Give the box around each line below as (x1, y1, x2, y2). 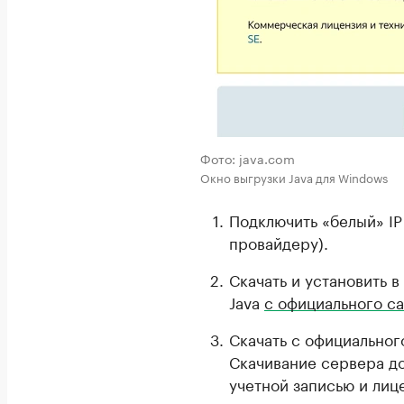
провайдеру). (229, 230, 328, 253)
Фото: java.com (200, 148, 295, 168)
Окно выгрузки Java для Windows (200, 168, 388, 186)
